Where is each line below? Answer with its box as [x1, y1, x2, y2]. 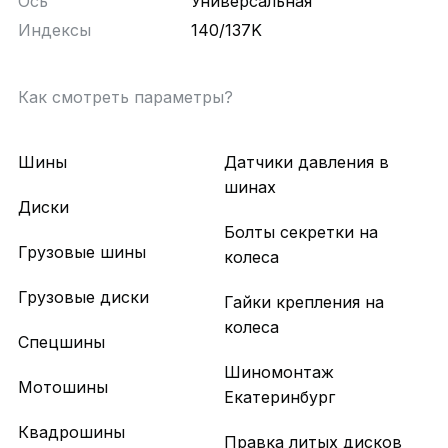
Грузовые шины [17, 242, 146, 263]
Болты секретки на [224, 222, 378, 243]
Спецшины [17, 332, 105, 353]
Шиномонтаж [224, 362, 334, 383]
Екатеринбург [224, 387, 335, 408]
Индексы [17, 20, 91, 41]
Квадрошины [17, 422, 125, 443]
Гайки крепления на [224, 292, 384, 313]
